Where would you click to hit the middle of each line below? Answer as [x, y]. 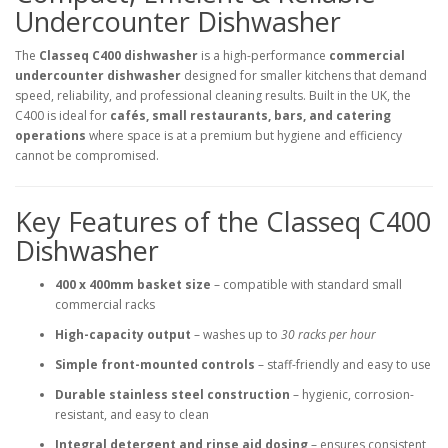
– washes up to [236, 334]
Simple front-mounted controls [155, 364]
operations [50, 135]
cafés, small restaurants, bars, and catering [250, 115]
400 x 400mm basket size [133, 284]
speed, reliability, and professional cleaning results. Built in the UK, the [213, 95]
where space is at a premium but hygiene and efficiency [244, 135]
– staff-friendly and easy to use [343, 364]
